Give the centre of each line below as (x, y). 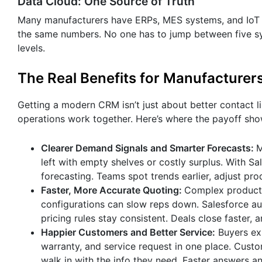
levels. (31, 48)
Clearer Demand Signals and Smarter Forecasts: (149, 148)
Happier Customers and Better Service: (128, 232)
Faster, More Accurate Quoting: (113, 190)
